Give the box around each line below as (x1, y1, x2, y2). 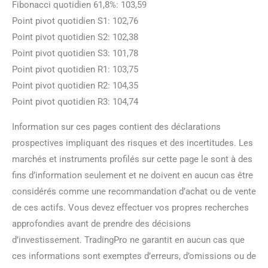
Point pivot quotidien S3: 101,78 (12, 47, 138, 59)
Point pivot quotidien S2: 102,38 (12, 31, 138, 42)
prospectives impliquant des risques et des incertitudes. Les (12, 137, 253, 148)
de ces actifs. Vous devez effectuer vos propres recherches (12, 202, 249, 213)
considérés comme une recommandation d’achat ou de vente (12, 185, 256, 197)
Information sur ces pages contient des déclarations (12, 121, 221, 132)
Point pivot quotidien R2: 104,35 (12, 80, 138, 91)
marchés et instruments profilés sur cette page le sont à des (12, 153, 252, 165)
